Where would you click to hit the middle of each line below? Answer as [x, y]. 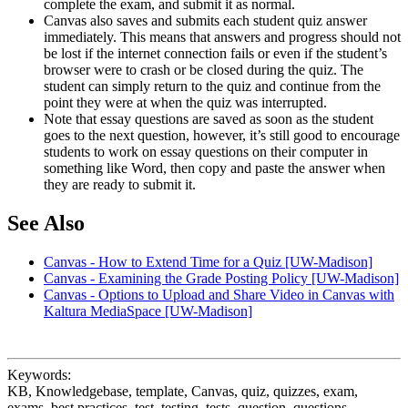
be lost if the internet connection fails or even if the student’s [215, 53]
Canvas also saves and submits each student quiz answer [205, 20]
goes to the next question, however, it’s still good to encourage [222, 135]
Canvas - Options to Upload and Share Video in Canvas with [219, 294]
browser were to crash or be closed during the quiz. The [204, 69]
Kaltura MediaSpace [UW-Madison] [148, 311]
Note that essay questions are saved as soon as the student [209, 118]
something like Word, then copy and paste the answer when [214, 168]
